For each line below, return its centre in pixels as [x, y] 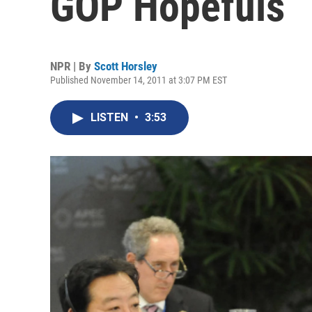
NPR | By [72, 66]
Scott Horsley [126, 66]
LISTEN [111, 117]
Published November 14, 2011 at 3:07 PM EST [139, 80]
